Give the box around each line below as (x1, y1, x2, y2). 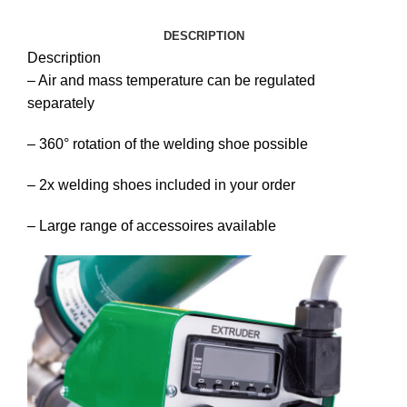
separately (27, 95, 94, 112)
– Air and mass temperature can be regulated (27, 73, 315, 89)
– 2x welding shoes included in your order (27, 177, 295, 194)
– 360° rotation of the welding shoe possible (27, 136, 308, 153)
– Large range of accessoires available (27, 218, 276, 234)
